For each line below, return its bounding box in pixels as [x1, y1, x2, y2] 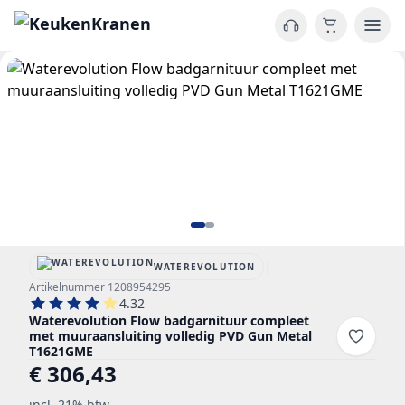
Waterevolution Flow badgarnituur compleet [29, 312, 309, 329]
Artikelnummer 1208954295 [29, 279, 171, 295]
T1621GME [29, 343, 93, 360]
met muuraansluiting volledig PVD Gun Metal [29, 327, 312, 344]
